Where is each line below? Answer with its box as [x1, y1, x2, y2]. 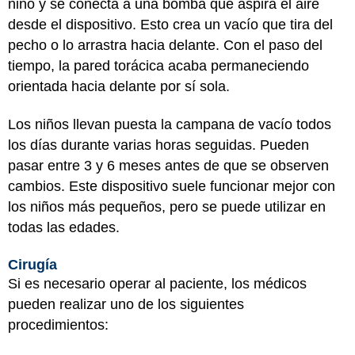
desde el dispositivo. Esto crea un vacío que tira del [8, 16, 333, 32]
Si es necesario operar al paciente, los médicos [8, 275, 307, 292]
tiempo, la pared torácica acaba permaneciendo [8, 57, 309, 74]
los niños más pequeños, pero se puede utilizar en [8, 199, 326, 215]
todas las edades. [8, 219, 120, 235]
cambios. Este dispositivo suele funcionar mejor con [8, 178, 335, 194]
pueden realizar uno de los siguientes [8, 296, 244, 312]
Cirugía [8, 256, 57, 273]
